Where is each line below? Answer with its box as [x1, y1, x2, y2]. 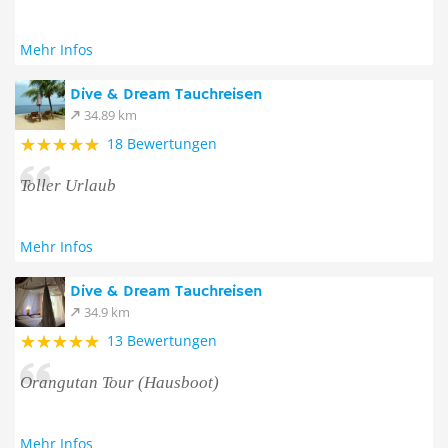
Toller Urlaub [20, 176, 116, 195]
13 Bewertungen [107, 331, 217, 350]
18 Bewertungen [107, 134, 217, 153]
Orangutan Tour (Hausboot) [20, 373, 219, 392]
